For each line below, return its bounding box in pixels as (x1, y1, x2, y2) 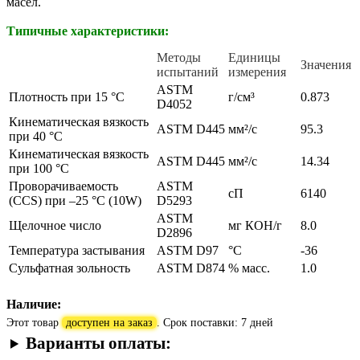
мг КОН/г (228, 218, 282, 232)
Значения (301, 57, 351, 72)
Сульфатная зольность (9, 260, 130, 275)
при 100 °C (9, 161, 69, 175)
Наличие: (6, 296, 61, 312)
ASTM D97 (157, 243, 219, 257)
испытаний (157, 64, 219, 79)
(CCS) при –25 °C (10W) (9, 193, 141, 207)
